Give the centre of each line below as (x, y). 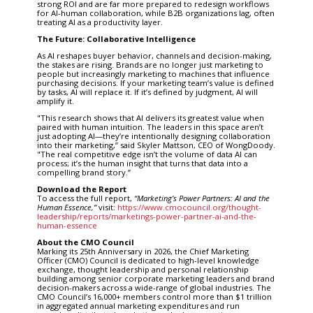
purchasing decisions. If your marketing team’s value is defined (155, 82)
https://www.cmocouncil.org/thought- (189, 207)
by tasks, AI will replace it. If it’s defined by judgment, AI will (147, 92)
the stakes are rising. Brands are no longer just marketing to (150, 64)
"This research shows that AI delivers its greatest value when (150, 117)
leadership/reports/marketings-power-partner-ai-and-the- (146, 216)
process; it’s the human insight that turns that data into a (142, 163)
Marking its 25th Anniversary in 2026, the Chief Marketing (143, 251)
